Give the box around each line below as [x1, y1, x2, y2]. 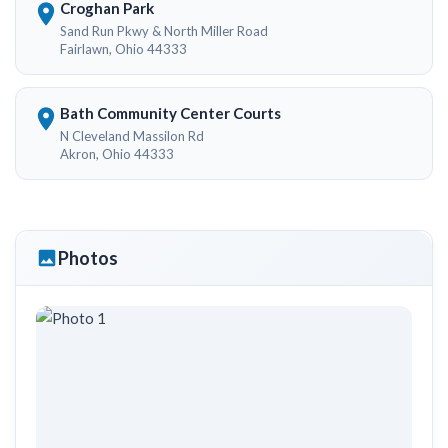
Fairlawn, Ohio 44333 [60, 41, 187, 57]
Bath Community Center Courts [60, 104, 281, 122]
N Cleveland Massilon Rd [60, 128, 204, 144]
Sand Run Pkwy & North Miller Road [60, 23, 268, 39]
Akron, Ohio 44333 [60, 146, 174, 162]
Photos [58, 246, 118, 269]
